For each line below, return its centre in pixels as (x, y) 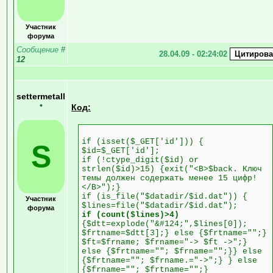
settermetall (41, 96)
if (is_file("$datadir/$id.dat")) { (165, 196)
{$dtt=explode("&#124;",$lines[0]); (165, 224)
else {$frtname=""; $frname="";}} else (172, 251)
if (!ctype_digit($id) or (140, 160)
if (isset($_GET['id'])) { (143, 141)
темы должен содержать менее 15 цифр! (169, 178)
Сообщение (39, 49)
